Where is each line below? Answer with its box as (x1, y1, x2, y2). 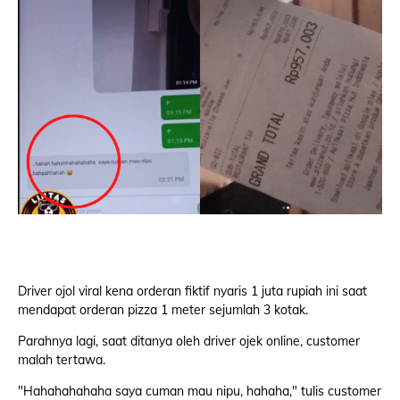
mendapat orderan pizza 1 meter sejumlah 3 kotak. (18, 302, 308, 318)
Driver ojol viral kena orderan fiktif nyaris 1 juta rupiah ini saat (18, 283, 367, 299)
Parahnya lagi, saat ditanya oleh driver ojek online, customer (18, 333, 360, 349)
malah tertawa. (18, 352, 105, 368)
